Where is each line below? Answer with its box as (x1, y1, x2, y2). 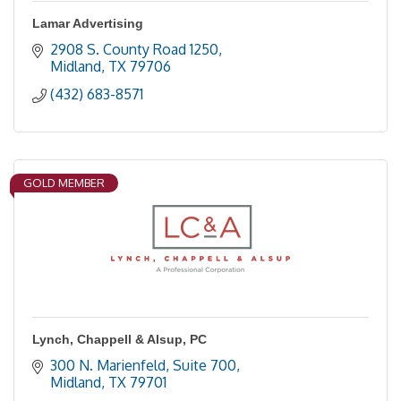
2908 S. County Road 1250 (50, 40, 218, 58)
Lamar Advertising (32, 16, 143, 30)
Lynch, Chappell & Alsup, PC (32, 332, 207, 346)
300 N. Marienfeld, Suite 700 (50, 356, 236, 374)
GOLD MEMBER (23, 175, 105, 190)
